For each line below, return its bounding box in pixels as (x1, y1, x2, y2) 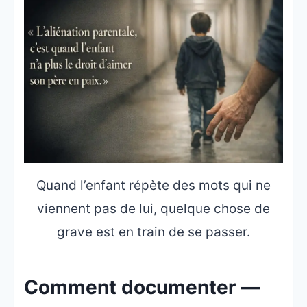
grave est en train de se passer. (57, 223, 250, 240)
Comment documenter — (24, 275, 260, 299)
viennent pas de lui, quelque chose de (37, 200, 270, 217)
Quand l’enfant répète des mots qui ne (36, 177, 271, 193)
